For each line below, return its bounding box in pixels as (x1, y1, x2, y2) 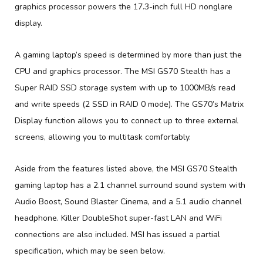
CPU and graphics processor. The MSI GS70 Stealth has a (15, 65, 231, 77)
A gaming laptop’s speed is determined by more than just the (15, 49, 242, 60)
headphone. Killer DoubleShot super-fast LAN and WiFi (15, 212, 222, 224)
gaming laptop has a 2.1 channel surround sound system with (15, 179, 245, 191)
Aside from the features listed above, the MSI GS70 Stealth (15, 163, 237, 174)
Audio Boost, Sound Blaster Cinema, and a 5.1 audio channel (15, 195, 242, 207)
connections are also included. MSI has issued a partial (15, 228, 220, 240)
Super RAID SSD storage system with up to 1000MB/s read (15, 82, 235, 93)
